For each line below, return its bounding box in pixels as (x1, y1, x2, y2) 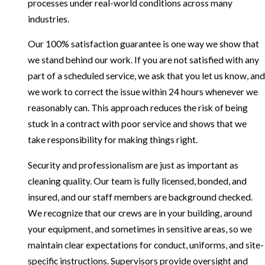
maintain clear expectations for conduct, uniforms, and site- (27, 239, 264, 250)
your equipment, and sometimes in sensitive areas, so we (27, 223, 252, 234)
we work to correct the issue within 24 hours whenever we (27, 86, 258, 98)
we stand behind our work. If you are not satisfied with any (27, 54, 259, 66)
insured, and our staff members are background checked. (27, 191, 253, 202)
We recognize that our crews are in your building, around (27, 207, 252, 218)
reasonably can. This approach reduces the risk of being (27, 102, 248, 114)
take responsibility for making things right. (27, 134, 198, 146)
